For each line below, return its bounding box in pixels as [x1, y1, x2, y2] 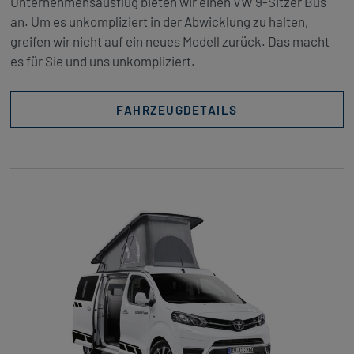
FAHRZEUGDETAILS [116, 102, 238, 117]
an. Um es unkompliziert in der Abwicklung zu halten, [9, 13, 308, 29]
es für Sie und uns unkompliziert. [9, 52, 195, 69]
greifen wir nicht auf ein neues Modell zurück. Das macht [9, 32, 330, 49]
